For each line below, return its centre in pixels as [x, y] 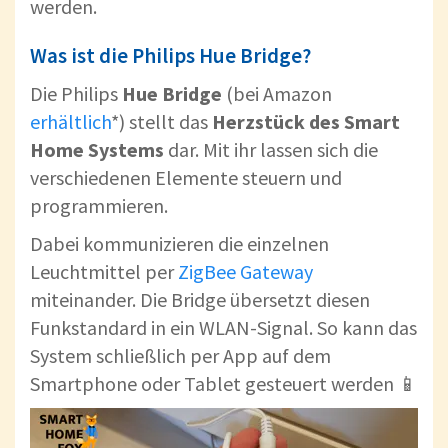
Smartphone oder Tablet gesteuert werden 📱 [224, 384]
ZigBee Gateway [245, 272]
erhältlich [70, 122]
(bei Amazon [277, 94]
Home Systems [97, 150]
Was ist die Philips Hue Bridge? [170, 56]
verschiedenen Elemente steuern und [186, 178]
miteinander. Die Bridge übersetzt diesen [200, 300]
